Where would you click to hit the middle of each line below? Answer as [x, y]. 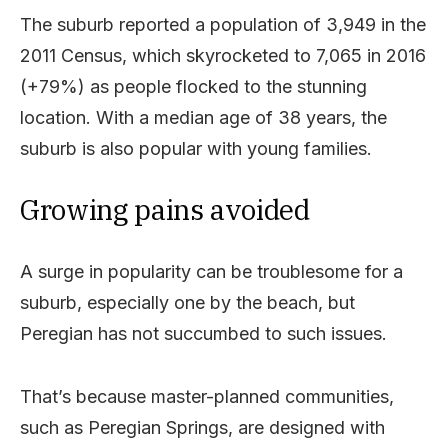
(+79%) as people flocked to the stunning [193, 86]
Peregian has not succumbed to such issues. [203, 333]
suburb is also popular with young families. [196, 148]
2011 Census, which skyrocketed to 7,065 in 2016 [223, 55]
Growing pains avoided [165, 209]
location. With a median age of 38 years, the [203, 117]
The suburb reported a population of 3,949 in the [223, 24]
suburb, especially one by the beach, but [187, 302]
